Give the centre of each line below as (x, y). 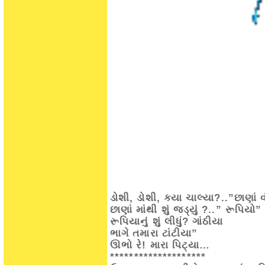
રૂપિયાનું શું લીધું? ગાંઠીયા (167, 222)
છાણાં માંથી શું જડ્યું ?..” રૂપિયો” (186, 210)
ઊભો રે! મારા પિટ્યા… (160, 245)
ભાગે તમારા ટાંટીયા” (154, 233)
